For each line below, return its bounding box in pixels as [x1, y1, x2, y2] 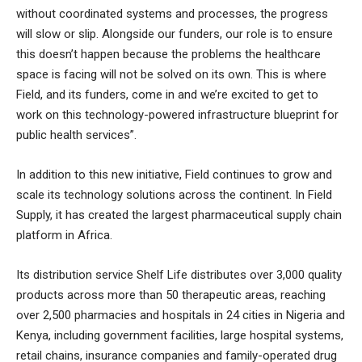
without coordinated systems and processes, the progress [16, 6, 328, 21]
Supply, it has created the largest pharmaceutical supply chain [16, 207, 342, 222]
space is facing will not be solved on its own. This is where [16, 66, 326, 82]
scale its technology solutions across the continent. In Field [16, 187, 332, 202]
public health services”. [16, 127, 137, 142]
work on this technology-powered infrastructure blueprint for [16, 107, 339, 122]
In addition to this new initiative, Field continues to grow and [16, 166, 332, 182]
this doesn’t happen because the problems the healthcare [16, 46, 321, 61]
